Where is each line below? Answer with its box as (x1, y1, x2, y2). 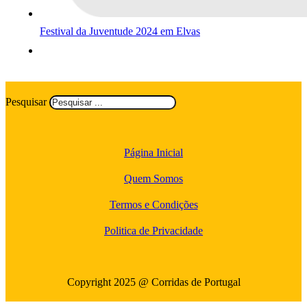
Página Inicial (124, 146, 183, 158)
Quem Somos (124, 172, 183, 184)
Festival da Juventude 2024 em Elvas (40, 25, 200, 37)
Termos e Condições (109, 198, 198, 210)
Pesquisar (5, 95, 47, 108)
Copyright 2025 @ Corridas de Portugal (66, 276, 241, 288)
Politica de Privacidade (104, 224, 203, 236)
